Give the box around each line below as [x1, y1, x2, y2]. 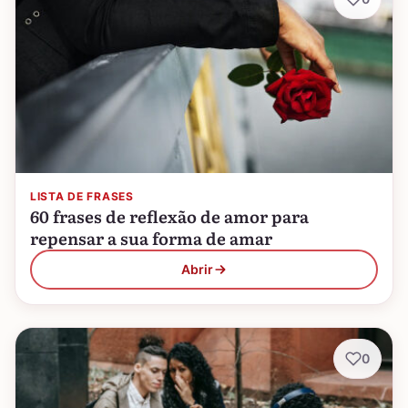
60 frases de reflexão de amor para [30, 203, 309, 229]
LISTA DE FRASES [30, 189, 134, 203]
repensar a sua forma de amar [30, 225, 272, 250]
